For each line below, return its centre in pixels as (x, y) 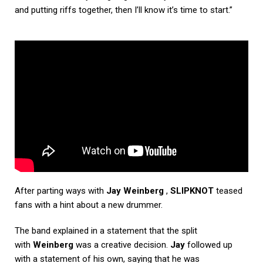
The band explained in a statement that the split (106, 231)
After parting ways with (60, 191)
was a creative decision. (122, 245)
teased (228, 191)
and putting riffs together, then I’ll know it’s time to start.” (124, 10)
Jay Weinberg (135, 191)
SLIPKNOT (192, 191)
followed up (209, 245)
